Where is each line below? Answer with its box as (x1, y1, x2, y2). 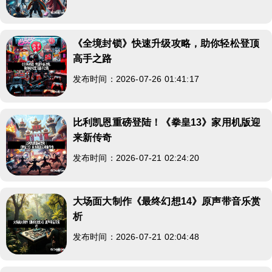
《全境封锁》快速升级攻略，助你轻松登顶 (73, 38, 260, 49)
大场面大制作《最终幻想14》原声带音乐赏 (73, 195, 261, 206)
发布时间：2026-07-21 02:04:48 (73, 231, 199, 242)
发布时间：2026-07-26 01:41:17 (73, 73, 199, 84)
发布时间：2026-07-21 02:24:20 (73, 152, 199, 163)
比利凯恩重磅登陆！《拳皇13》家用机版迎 (73, 117, 261, 127)
